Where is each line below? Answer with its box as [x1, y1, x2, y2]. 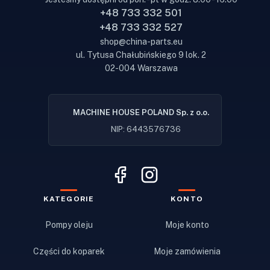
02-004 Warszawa [104, 63, 178, 74]
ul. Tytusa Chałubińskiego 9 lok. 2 [76, 50, 206, 60]
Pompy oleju [45, 220, 93, 230]
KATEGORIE [43, 195, 95, 204]
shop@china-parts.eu [99, 37, 183, 47]
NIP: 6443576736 [111, 125, 181, 134]
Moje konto [165, 220, 209, 230]
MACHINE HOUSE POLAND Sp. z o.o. [73, 108, 209, 118]
